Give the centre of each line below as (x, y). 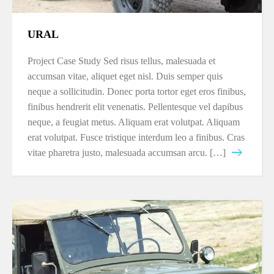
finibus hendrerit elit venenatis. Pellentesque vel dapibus (135, 107)
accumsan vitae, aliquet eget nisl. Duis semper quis (125, 76)
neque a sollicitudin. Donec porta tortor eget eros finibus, (137, 91)
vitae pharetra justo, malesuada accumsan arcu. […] (127, 153)
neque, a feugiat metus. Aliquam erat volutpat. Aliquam (134, 122)
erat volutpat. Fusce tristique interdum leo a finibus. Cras (136, 137)
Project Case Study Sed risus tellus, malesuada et (121, 61)
